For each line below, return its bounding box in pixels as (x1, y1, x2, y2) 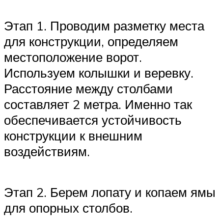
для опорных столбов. (4, 200, 133, 216)
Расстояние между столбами (4, 80, 173, 96)
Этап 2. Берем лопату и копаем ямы (4, 184, 216, 200)
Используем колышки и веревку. (4, 64, 193, 81)
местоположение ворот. (4, 49, 142, 65)
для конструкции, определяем (4, 33, 178, 49)
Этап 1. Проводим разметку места (4, 17, 204, 33)
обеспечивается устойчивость (4, 111, 182, 128)
